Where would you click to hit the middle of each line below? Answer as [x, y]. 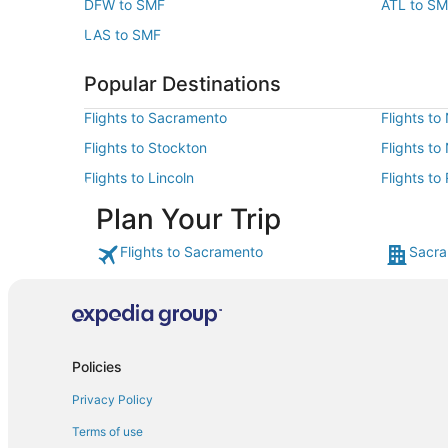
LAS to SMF [122, 35]
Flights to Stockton [145, 148]
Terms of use [107, 431]
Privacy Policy [112, 399]
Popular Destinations [182, 84]
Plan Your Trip [188, 219]
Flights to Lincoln [139, 178]
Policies [97, 366]
